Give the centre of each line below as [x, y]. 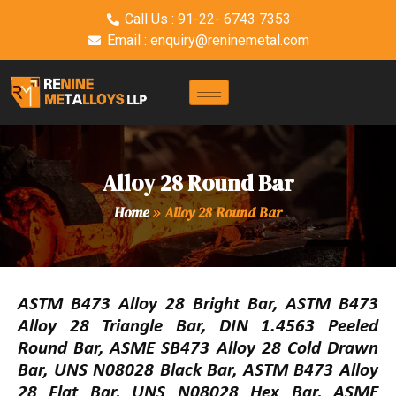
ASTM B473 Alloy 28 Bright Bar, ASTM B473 [198, 305]
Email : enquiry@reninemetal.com [208, 40]
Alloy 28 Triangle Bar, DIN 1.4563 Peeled [198, 327]
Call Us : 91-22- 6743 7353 [208, 19]
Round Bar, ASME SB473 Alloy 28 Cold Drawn [198, 349]
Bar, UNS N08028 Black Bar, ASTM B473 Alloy [198, 371]
